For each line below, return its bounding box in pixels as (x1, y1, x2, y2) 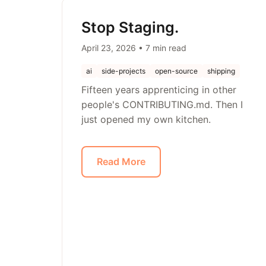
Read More (97, 156, 145, 167)
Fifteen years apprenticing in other (81, 84, 236, 96)
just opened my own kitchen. (81, 113, 211, 125)
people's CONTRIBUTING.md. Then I (81, 99, 243, 110)
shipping (207, 66, 235, 75)
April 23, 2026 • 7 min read (81, 43, 186, 53)
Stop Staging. (81, 18, 179, 36)
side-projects (102, 66, 145, 75)
